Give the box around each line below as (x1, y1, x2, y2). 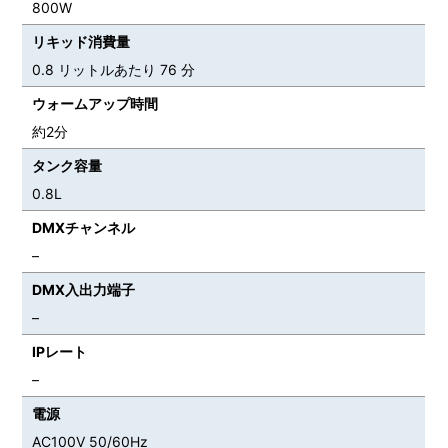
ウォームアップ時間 (32, 94, 159, 112)
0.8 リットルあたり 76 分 (32, 60, 196, 78)
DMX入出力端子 (32, 280, 136, 298)
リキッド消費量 (32, 32, 131, 50)
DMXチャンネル (32, 218, 136, 236)
